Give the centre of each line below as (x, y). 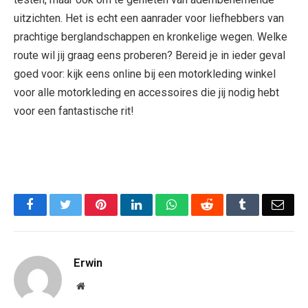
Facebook (57, 204)
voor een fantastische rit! (74, 111)
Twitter (88, 204)
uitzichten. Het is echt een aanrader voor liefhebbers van (149, 19)
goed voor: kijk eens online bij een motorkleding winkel (145, 74)
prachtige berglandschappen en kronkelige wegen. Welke (151, 37)
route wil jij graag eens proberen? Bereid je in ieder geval (150, 56)
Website (99, 285)
